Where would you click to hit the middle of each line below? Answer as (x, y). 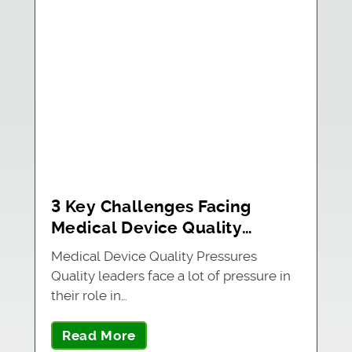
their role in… (89, 295)
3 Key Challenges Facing (151, 206)
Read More (99, 335)
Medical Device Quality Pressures (154, 256)
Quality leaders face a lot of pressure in (170, 275)
